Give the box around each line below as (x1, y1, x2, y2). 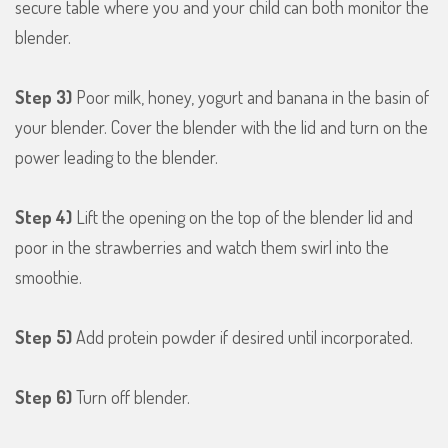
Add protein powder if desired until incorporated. (72, 325, 413, 348)
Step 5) (15, 325, 72, 348)
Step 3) (15, 85, 72, 108)
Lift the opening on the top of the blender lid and (72, 205, 413, 228)
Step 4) (15, 205, 72, 228)
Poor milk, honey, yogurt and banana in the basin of (72, 85, 429, 108)
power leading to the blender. (15, 145, 218, 168)
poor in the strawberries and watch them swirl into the (15, 235, 389, 258)
